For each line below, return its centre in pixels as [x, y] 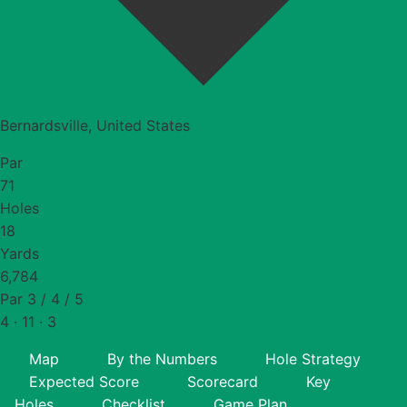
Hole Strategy [313, 358]
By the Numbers [162, 358]
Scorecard [223, 381]
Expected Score [84, 381]
